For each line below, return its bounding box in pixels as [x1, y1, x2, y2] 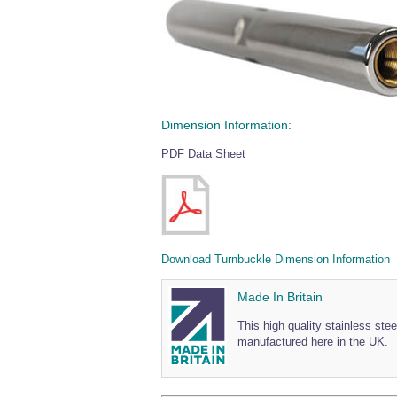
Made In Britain [237, 290, 323, 305]
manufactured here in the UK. [237, 335, 388, 349]
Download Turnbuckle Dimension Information [161, 253, 390, 267]
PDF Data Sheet [161, 147, 245, 161]
